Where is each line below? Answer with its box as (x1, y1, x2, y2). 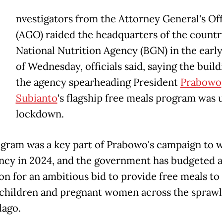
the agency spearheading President (15, 76, 180, 89)
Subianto (15, 92, 57, 105)
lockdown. (15, 108, 64, 121)
